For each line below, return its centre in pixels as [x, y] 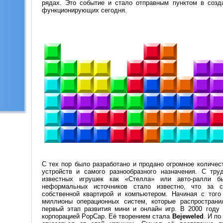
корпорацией [61, 216]
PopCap [93, 216]
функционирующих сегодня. [84, 10]
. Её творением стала [138, 216]
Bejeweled [188, 216]
